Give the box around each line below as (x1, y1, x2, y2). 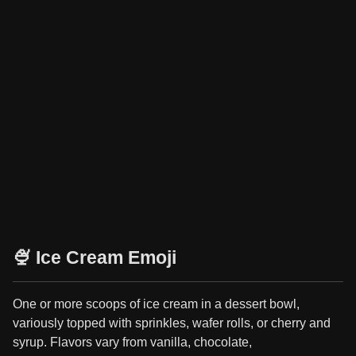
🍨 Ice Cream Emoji (13, 247, 176, 268)
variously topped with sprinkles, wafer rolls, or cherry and (13, 316, 331, 330)
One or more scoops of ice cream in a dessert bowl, (13, 297, 300, 311)
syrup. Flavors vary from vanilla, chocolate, (13, 335, 252, 349)
